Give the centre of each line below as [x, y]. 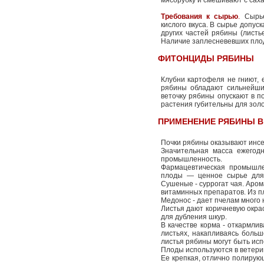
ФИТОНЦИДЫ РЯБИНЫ [206, 58]
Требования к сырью [200, 16]
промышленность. [192, 159]
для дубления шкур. [194, 217]
